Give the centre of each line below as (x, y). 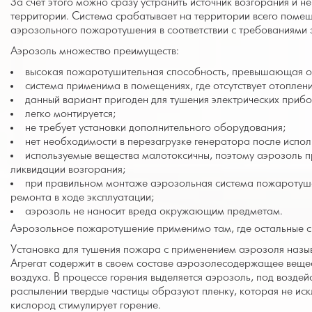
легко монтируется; (70, 114)
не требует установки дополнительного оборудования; (155, 128)
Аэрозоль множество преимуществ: (95, 51)
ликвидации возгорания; (68, 170)
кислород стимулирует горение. (86, 305)
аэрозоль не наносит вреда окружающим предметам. (154, 211)
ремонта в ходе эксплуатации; (82, 197)
